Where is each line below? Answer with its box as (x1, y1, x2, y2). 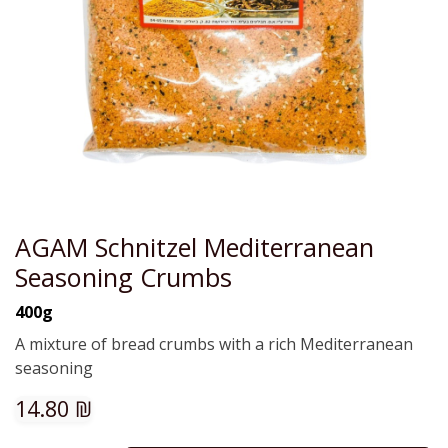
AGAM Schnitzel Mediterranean (15, 230, 374, 264)
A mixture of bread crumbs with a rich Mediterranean (15, 333, 413, 355)
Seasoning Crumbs (15, 260, 232, 294)
